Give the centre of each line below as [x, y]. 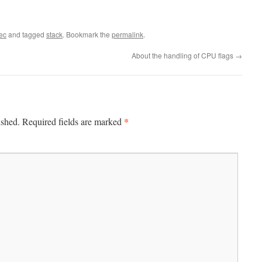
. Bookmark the [87, 34]
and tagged [26, 34]
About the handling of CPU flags [183, 55]
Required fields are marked [73, 121]
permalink [127, 34]
